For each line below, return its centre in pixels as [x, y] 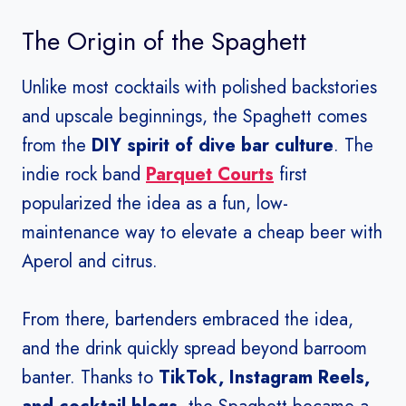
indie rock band [84, 175]
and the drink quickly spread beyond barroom [194, 349]
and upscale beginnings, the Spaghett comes [194, 117]
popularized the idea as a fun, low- [155, 204]
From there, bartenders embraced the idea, [188, 320]
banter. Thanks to [90, 378]
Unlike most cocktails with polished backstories [199, 88]
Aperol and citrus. [90, 262]
